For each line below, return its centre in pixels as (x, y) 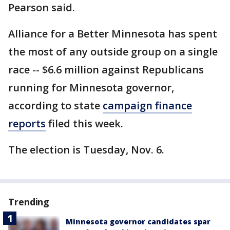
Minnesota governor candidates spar (138, 222)
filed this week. (84, 123)
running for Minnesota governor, (91, 88)
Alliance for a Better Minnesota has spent (113, 34)
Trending (29, 202)
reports (27, 123)
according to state (55, 106)
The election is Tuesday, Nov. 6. (86, 150)
